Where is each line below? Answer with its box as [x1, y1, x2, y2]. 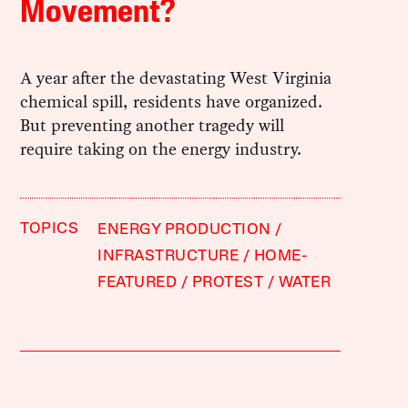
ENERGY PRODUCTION [97, 221, 271, 238]
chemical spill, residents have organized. [20, 88, 323, 114]
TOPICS [20, 220, 79, 237]
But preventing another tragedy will [20, 112, 285, 138]
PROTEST [191, 274, 264, 291]
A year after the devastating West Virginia [20, 65, 332, 90]
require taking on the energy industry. [20, 136, 302, 161]
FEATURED [97, 274, 178, 291]
